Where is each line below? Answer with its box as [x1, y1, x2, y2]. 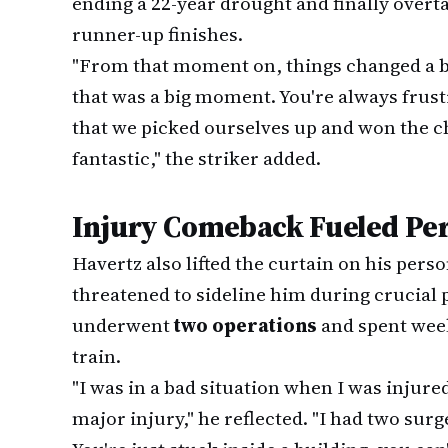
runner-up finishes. [72, 21, 243, 47]
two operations [174, 312, 317, 338]
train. [72, 343, 121, 369]
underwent [72, 312, 174, 338]
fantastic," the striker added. [72, 145, 321, 171]
